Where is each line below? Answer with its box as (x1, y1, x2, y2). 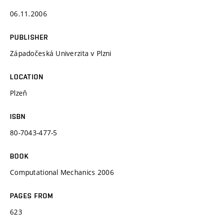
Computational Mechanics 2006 (10, 167, 114, 177)
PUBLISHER (10, 33, 49, 41)
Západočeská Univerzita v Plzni (10, 48, 111, 58)
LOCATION (10, 72, 44, 81)
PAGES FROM (10, 191, 54, 200)
